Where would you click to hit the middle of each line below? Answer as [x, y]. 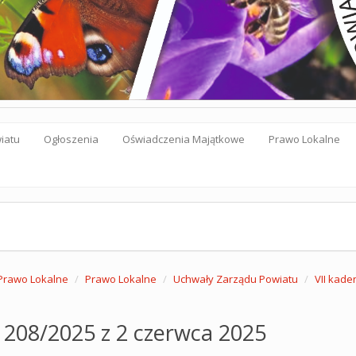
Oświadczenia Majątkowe [184, 139]
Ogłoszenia [71, 139]
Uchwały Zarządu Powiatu [235, 279]
